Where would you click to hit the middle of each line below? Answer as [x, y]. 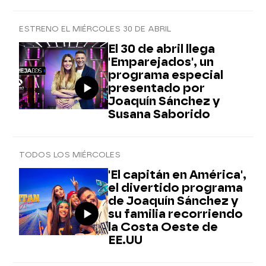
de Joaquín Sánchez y [173, 201]
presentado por [156, 88]
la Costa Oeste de [163, 227]
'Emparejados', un [161, 62]
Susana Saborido [159, 114]
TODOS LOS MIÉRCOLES [70, 155]
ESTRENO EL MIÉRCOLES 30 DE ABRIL [95, 29]
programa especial [166, 75]
